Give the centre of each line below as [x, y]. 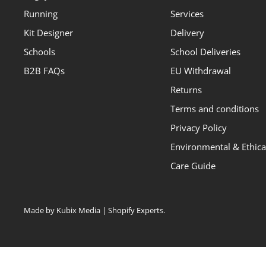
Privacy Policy [198, 127]
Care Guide [193, 165]
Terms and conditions [214, 108]
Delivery [187, 32]
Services [187, 13]
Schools [39, 51]
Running [41, 13]
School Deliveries [205, 51]
